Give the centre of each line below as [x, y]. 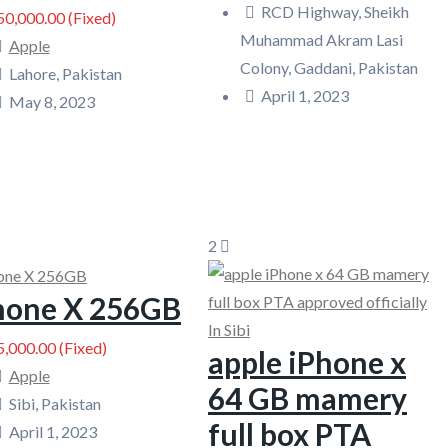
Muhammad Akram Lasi [321, 39]
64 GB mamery [307, 398]
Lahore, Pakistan [65, 73]
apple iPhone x [307, 362]
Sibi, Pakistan [54, 403]
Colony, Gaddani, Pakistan [329, 67]
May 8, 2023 [51, 101]
